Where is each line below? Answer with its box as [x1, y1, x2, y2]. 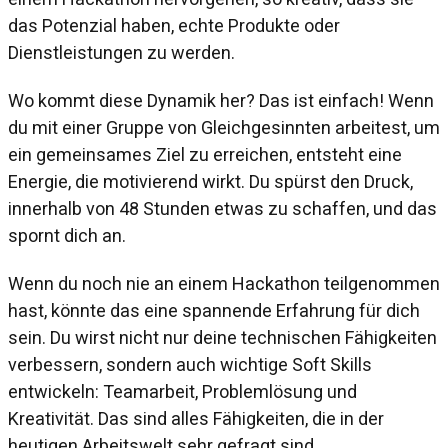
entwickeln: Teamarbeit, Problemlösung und [8, 380, 357, 402]
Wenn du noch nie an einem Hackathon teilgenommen [8, 272, 440, 294]
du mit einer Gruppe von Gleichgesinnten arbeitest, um [8, 116, 440, 138]
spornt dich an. [8, 224, 126, 246]
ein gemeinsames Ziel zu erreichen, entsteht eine [8, 143, 402, 165]
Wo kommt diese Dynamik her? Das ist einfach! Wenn [8, 89, 434, 111]
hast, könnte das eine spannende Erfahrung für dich [8, 299, 420, 321]
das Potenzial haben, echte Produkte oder [8, 15, 340, 37]
